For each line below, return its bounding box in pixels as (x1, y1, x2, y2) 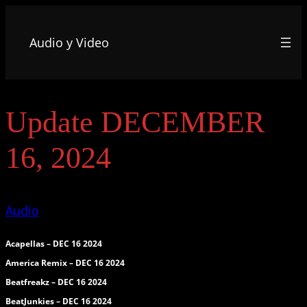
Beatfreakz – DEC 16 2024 (5, 276, 107, 288)
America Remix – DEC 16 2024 (5, 257, 125, 269)
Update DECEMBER (5, 105, 265, 139)
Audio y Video (29, 34, 109, 51)
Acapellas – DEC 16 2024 (5, 238, 102, 250)
